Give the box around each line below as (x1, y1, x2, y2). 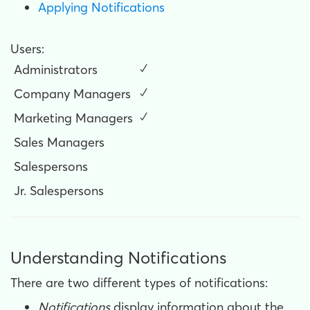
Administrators (14, 62, 98, 77)
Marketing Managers (14, 110, 133, 126)
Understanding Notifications (10, 248, 226, 268)
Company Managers (14, 86, 131, 102)
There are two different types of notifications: (10, 275, 268, 291)
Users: (10, 41, 44, 57)
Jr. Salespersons (14, 183, 104, 199)
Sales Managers (14, 134, 104, 150)
